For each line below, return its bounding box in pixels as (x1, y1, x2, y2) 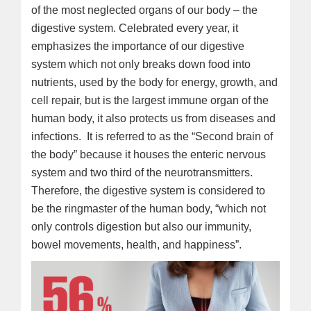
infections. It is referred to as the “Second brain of (31, 130, 273, 142)
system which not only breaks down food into (31, 58, 251, 70)
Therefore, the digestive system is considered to (31, 184, 265, 196)
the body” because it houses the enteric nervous (31, 148, 266, 160)
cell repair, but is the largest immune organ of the (31, 94, 269, 106)
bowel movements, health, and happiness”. (31, 238, 242, 251)
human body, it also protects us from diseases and (31, 112, 276, 124)
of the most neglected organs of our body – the (31, 3, 258, 16)
